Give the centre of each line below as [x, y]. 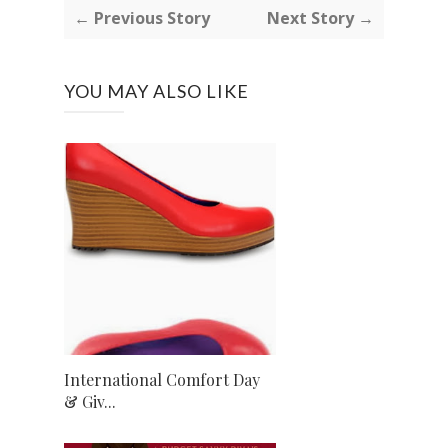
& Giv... [90, 401]
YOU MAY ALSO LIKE [156, 91]
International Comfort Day [162, 379]
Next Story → [320, 18]
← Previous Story [142, 18]
